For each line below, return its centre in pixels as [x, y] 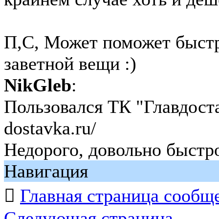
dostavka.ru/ [50, 128]
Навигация [46, 171]
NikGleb [38, 85]
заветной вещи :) [70, 64]
